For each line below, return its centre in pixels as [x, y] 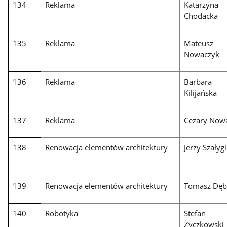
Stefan [195, 214]
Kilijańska [201, 93]
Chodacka [201, 16]
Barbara [198, 82]
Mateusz [199, 43]
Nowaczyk [202, 54]
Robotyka [62, 214]
